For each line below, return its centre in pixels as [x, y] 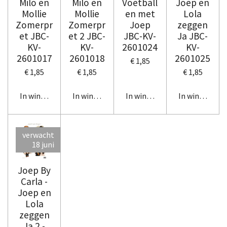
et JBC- [34, 36]
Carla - [34, 181]
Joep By [34, 170]
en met [140, 14]
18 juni [43, 145]
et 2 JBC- [87, 36]
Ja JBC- [193, 36]
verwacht [39, 135]
